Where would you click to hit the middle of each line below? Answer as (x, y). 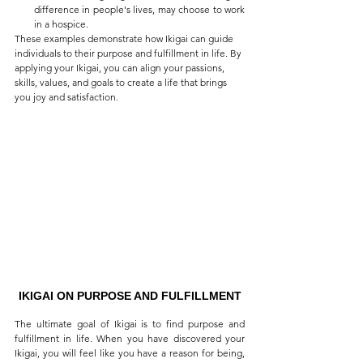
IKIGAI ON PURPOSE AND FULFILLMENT (130, 295)
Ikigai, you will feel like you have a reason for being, (130, 352)
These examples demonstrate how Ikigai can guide (125, 39)
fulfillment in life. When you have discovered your (130, 338)
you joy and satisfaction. (68, 97)
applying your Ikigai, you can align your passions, (121, 68)
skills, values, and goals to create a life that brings (122, 83)
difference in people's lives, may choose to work (139, 10)
